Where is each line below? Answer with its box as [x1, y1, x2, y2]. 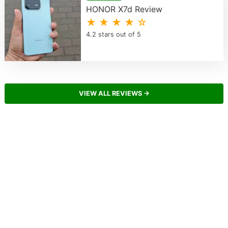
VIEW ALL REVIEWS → [78, 90, 150, 98]
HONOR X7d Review [85, 4, 162, 15]
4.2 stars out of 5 [85, 31, 141, 39]
